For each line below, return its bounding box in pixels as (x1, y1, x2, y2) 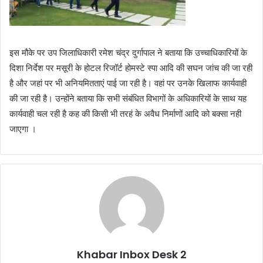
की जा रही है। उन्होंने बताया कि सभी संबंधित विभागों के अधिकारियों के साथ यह (9, 93, 247, 104)
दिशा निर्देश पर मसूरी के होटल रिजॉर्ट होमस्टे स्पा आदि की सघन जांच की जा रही (9, 62, 252, 74)
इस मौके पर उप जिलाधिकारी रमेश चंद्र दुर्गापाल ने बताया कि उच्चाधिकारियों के (9, 47, 247, 59)
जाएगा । (9, 123, 36, 135)
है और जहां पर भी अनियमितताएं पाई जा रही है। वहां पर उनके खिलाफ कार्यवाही (9, 77, 247, 89)
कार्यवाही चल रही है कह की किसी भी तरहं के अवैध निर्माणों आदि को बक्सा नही (9, 108, 241, 120)
